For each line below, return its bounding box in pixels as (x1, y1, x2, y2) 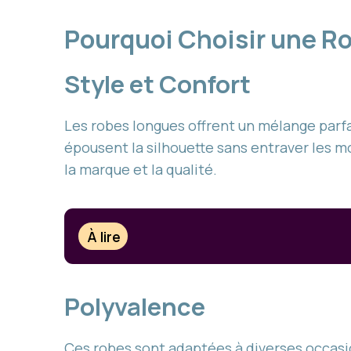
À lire (87, 226, 121, 246)
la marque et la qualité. (64, 160, 217, 179)
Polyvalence (64, 290, 205, 324)
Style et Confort (64, 67, 251, 100)
